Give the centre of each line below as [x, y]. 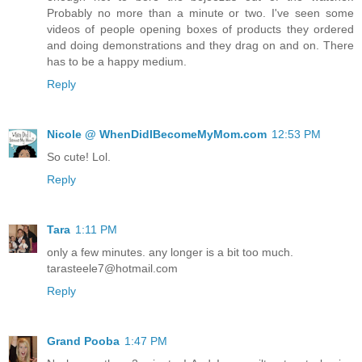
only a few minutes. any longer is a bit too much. [170, 253]
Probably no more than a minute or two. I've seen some [200, 13]
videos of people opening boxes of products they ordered [200, 29]
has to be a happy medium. [117, 62]
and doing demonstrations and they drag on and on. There [200, 46]
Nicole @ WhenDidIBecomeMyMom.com [157, 135]
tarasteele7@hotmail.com [112, 269]
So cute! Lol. [79, 157]
